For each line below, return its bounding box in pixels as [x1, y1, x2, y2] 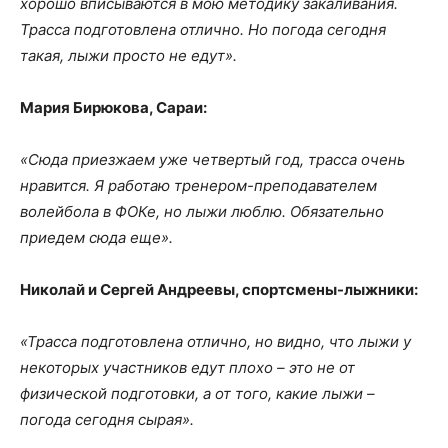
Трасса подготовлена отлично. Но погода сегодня [20, 19, 386, 39]
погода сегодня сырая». [20, 409, 194, 429]
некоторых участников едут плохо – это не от [20, 357, 355, 377]
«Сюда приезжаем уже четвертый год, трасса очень [20, 149, 405, 169]
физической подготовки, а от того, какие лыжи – [20, 383, 375, 403]
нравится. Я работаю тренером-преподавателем [20, 175, 377, 195]
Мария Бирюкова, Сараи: [20, 97, 207, 117]
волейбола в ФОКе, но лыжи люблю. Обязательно [20, 201, 384, 221]
